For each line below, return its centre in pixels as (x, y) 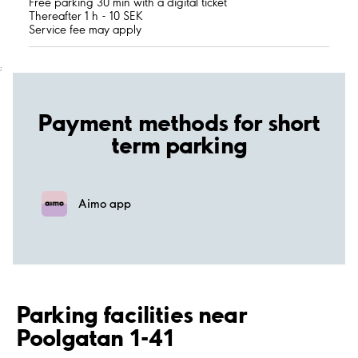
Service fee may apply (85, 30)
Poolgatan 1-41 (95, 337)
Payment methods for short (179, 122)
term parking (179, 144)
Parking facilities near (131, 314)
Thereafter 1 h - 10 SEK (86, 16)
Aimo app (105, 203)
